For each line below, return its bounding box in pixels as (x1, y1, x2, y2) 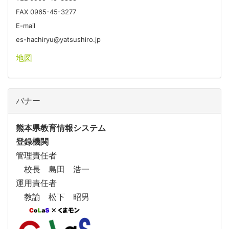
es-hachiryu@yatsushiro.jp (16, 35, 101, 43)
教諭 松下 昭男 (16, 191, 89, 202)
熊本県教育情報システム (16, 122, 106, 133)
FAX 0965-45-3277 (16, 7, 76, 16)
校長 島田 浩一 (16, 165, 89, 174)
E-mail (16, 21, 35, 30)
